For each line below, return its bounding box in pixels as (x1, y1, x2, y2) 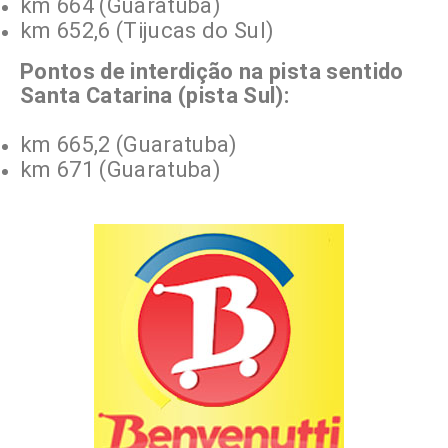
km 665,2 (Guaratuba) (20, 131, 238, 157)
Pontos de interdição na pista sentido (20, 58, 404, 84)
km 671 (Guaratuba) (20, 156, 222, 182)
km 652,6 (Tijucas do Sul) (20, 17, 275, 43)
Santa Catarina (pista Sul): (20, 82, 290, 108)
